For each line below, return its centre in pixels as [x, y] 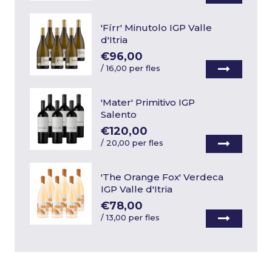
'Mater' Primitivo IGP [148, 102]
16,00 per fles [134, 68]
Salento [119, 114]
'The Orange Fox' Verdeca [162, 177]
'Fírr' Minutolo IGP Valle [157, 28]
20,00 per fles [135, 143]
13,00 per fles [133, 217]
